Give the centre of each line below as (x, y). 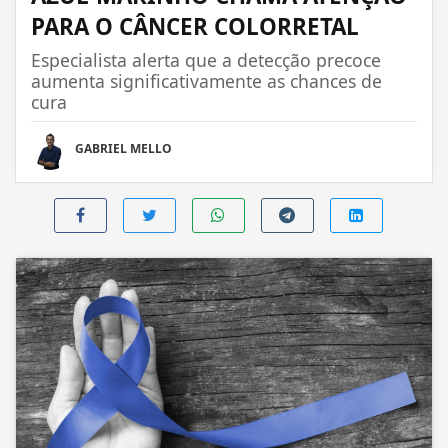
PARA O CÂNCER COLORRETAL (195, 26)
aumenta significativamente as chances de (206, 80)
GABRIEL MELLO (123, 148)
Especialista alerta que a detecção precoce (206, 59)
